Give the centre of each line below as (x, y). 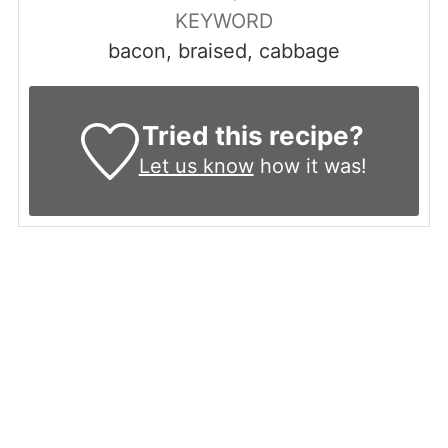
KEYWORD (224, 21)
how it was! (310, 166)
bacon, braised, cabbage (224, 51)
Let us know (196, 166)
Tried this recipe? (252, 136)
